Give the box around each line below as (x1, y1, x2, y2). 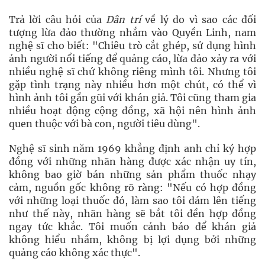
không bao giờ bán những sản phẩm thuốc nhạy (9, 169, 256, 180)
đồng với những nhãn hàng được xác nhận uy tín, (9, 156, 256, 167)
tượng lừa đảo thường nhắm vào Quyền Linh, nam (9, 27, 256, 38)
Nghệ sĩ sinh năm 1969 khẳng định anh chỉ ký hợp (9, 143, 256, 154)
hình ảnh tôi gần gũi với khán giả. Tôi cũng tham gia (9, 92, 256, 104)
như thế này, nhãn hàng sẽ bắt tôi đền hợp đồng (9, 208, 256, 219)
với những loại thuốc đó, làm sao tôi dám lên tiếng (9, 195, 256, 206)
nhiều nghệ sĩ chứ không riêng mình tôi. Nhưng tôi (9, 66, 256, 77)
